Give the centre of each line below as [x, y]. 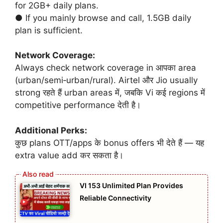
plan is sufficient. [49, 30]
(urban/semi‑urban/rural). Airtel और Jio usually [106, 80]
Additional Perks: [51, 130]
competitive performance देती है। [78, 105]
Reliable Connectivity [115, 198]
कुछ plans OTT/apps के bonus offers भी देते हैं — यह [110, 143]
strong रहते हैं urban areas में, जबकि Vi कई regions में [110, 93]
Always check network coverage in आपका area [106, 68]
